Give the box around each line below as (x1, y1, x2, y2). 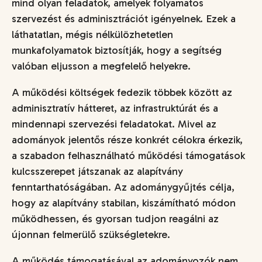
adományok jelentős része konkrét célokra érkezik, (12, 133, 243, 146)
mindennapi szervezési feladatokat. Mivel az (12, 117, 216, 130)
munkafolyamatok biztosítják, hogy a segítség (12, 43, 222, 57)
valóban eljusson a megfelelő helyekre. (12, 59, 191, 73)
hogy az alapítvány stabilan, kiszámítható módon (12, 196, 236, 209)
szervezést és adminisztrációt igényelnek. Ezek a (12, 12, 236, 25)
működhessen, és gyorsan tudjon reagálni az (12, 212, 219, 225)
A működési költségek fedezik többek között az (12, 85, 232, 99)
